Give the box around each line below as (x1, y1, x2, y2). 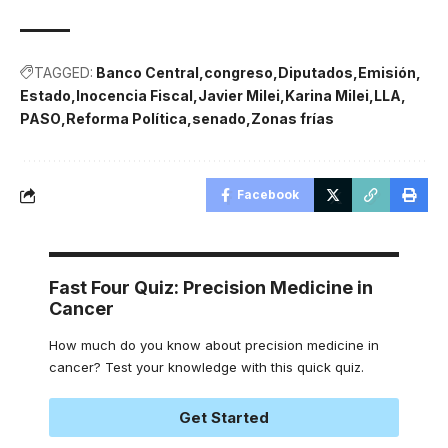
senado (192, 110, 246, 128)
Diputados (278, 64, 353, 82)
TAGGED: (34, 64, 93, 82)
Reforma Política (66, 110, 187, 128)
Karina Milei (285, 87, 369, 105)
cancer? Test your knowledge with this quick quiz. (49, 359, 364, 376)
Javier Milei (198, 87, 280, 105)
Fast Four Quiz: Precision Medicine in (49, 277, 373, 299)
